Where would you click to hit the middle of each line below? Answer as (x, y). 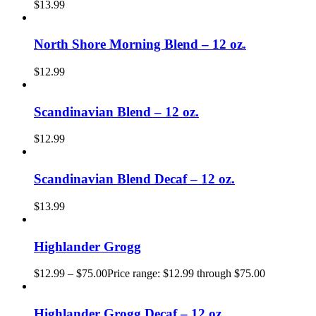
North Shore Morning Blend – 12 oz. (140, 44)
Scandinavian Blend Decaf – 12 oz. (134, 179)
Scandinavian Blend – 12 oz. (116, 111)
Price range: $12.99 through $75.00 (186, 274)
